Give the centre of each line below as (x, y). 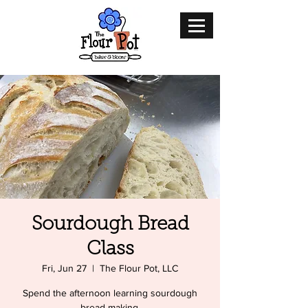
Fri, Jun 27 (64, 268)
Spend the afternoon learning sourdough (110, 293)
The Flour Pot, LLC (139, 268)
